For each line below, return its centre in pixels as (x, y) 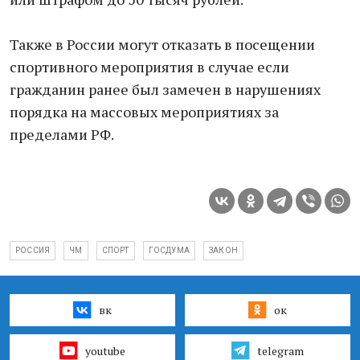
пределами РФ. (62, 134)
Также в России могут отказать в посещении (162, 44)
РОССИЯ (33, 250)
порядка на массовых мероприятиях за (144, 112)
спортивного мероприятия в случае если (149, 67)
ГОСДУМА (169, 250)
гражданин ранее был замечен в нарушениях (165, 89)
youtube (105, 350)
